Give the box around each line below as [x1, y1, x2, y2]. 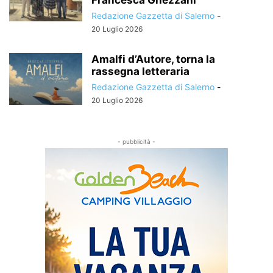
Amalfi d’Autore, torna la [91, 52, 215, 65]
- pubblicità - [118, 137, 155, 145]
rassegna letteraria [91, 65, 190, 77]
